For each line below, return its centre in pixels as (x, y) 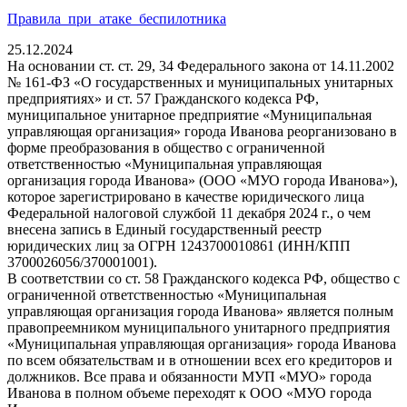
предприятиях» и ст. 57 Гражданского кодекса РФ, (163, 98)
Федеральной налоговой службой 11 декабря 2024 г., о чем (189, 213)
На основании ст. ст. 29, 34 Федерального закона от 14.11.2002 (201, 65)
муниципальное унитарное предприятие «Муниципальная (189, 114)
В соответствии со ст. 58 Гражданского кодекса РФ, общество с (203, 278)
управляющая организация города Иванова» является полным (200, 311)
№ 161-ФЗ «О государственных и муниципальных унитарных (200, 82)
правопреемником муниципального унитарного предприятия (199, 327)
